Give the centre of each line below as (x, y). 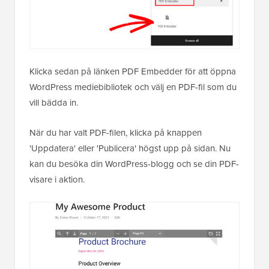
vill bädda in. (54, 103)
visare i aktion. (57, 180)
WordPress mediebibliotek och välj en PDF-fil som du (133, 87)
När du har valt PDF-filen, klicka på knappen (116, 133)
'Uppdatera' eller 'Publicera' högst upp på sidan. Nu (130, 148)
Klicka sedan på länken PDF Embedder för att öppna (133, 71)
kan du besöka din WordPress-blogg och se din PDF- (134, 164)
